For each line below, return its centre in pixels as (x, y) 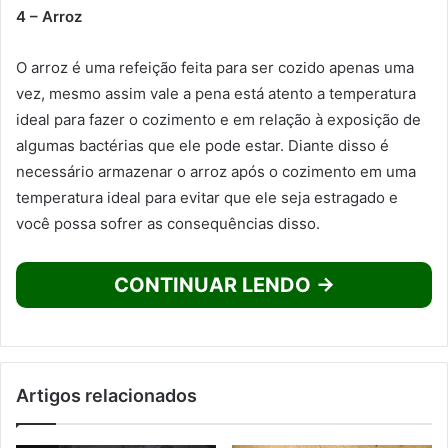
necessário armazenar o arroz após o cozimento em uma (216, 171)
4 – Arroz (49, 16)
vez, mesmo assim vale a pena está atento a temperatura (216, 93)
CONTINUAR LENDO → (224, 285)
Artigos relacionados (106, 395)
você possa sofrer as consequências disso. (168, 223)
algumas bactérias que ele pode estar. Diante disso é (202, 145)
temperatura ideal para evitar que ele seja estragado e (207, 197)
